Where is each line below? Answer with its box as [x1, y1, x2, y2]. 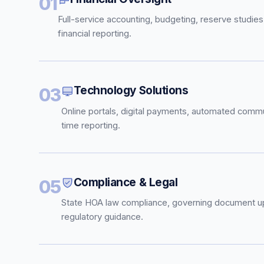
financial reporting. [57, 28, 131, 39]
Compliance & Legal [73, 175, 178, 189]
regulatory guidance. [61, 212, 143, 222]
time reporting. [61, 120, 120, 131]
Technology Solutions [73, 84, 189, 98]
